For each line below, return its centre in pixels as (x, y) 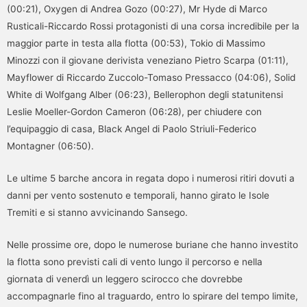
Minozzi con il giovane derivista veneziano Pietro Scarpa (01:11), (148, 60)
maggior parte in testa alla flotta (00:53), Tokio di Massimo (136, 43)
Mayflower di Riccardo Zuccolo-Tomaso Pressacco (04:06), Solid (151, 77)
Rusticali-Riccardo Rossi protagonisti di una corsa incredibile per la (153, 26)
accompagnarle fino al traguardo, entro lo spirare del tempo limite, (152, 296)
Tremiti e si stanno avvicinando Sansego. (97, 212)
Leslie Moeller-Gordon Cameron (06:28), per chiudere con (134, 111)
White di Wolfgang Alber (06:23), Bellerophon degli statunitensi (145, 94)
